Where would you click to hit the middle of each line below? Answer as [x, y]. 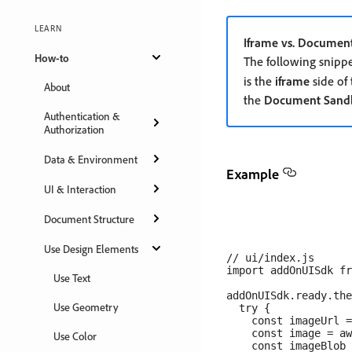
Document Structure [89, 218]
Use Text [72, 278]
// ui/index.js [270, 258]
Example [253, 174]
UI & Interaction [80, 189]
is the [259, 81]
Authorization [74, 129]
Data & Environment [91, 159]
